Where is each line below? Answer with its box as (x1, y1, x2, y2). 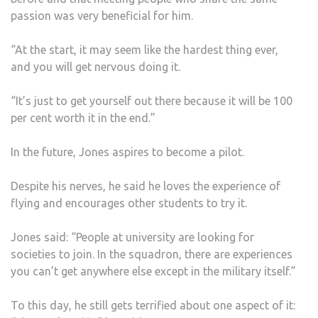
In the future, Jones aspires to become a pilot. (11, 145, 244, 158)
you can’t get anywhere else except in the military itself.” (11, 264, 296, 278)
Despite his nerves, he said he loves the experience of (11, 179, 280, 192)
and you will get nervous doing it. (11, 60, 180, 73)
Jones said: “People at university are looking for (11, 230, 254, 243)
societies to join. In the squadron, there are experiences (11, 247, 292, 261)
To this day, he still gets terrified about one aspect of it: (11, 298, 295, 312)
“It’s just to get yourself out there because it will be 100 (11, 94, 292, 107)
